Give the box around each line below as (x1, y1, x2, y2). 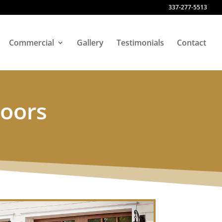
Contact (177, 37, 206, 48)
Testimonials (116, 37, 164, 48)
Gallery (77, 37, 104, 48)
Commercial (9, 37, 54, 48)
